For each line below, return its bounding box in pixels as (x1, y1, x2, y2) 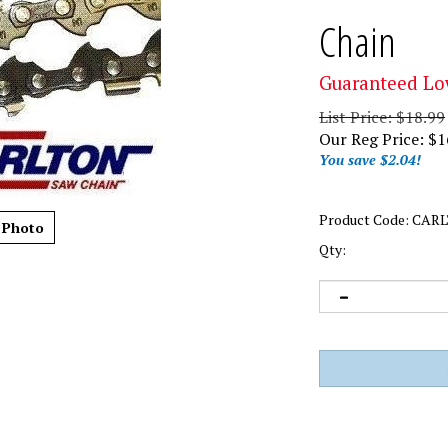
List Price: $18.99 (319, 106, 445, 129)
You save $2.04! (319, 150, 421, 170)
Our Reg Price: (319, 128, 424, 151)
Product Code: (319, 210, 409, 230)
